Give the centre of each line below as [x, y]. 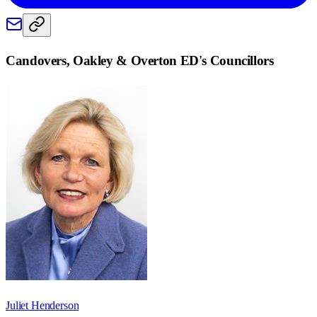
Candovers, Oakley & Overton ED [102, 61]
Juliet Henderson [42, 306]
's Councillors [236, 61]
